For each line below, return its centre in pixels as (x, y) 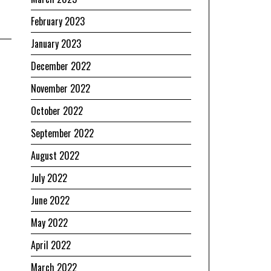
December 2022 (61, 66)
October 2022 (57, 110)
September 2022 (62, 133)
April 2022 (51, 245)
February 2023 (58, 21)
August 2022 (55, 155)
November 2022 (60, 88)
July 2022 (49, 178)
